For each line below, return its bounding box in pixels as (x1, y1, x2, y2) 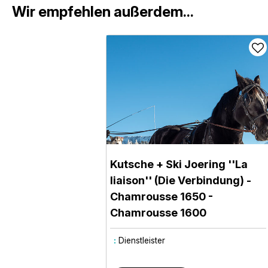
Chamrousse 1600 (110, 206, 207, 219)
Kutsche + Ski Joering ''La (110, 157, 248, 170)
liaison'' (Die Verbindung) (110, 173, 245, 187)
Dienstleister (118, 235, 166, 245)
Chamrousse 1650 (110, 190, 206, 203)
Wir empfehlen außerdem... (12, 3, 194, 20)
